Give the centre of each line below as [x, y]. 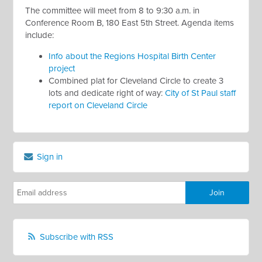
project [62, 69]
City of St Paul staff [201, 93]
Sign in [49, 157]
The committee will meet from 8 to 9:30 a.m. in [113, 11]
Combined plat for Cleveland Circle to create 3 [136, 81]
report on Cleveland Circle [98, 106]
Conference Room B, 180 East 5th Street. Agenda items [130, 23]
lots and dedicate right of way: [106, 93]
